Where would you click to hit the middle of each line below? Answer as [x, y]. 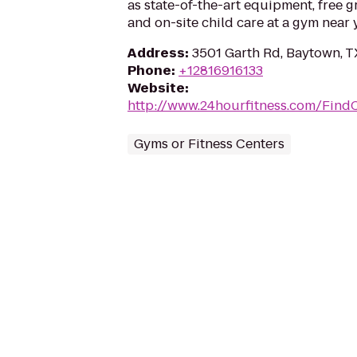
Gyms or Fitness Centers [209, 144]
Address [156, 53]
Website [156, 88]
